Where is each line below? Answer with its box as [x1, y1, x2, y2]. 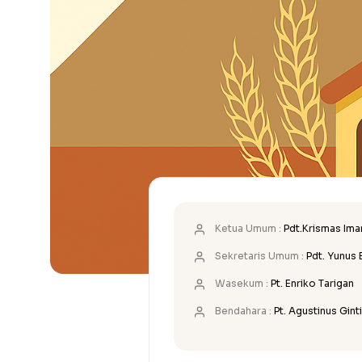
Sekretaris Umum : [215, 250, 304, 263]
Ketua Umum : [215, 222, 281, 235]
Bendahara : [215, 305, 271, 318]
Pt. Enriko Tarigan [271, 277, 354, 290]
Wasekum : [215, 277, 268, 290]
